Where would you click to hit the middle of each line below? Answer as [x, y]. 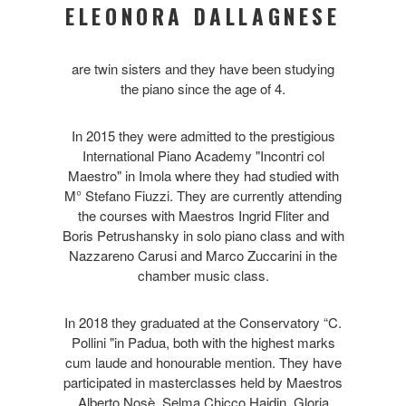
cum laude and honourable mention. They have [203, 362]
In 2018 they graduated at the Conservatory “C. [203, 322]
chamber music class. [203, 275]
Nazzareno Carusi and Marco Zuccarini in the [203, 255]
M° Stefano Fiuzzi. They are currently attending [203, 195]
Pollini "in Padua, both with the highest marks [203, 342]
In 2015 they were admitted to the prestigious [203, 135]
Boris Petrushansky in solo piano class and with [203, 235]
